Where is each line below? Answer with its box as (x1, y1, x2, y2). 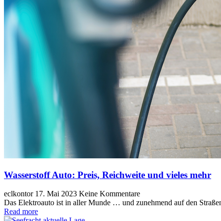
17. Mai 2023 (35, 189, 79, 198)
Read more (4, 207, 38, 216)
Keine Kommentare (79, 189, 140, 198)
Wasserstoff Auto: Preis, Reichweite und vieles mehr (4, 169, 211, 180)
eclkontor (4, 189, 33, 198)
